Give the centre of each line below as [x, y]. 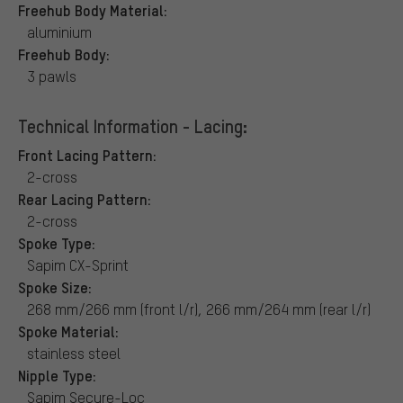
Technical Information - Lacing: [133, 125]
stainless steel [74, 353]
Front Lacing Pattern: [87, 154]
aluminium [59, 31]
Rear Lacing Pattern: [85, 198]
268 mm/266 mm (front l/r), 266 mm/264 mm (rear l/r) [199, 309]
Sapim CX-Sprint [78, 264]
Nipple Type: [57, 375]
